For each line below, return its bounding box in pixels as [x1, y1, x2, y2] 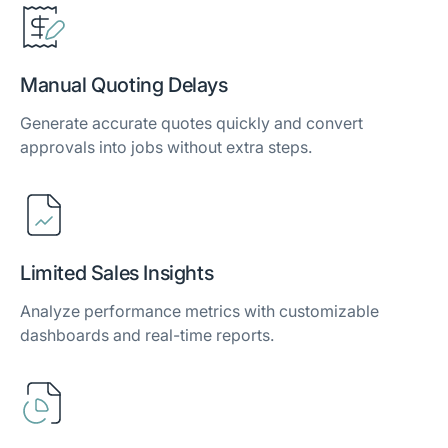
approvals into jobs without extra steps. [20, 137, 312, 158]
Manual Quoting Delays [20, 73, 228, 98]
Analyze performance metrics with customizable [20, 301, 379, 322]
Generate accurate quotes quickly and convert [20, 113, 363, 134]
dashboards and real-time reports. [20, 325, 274, 346]
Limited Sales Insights [20, 261, 214, 286]
